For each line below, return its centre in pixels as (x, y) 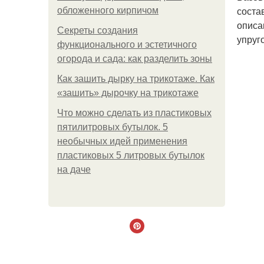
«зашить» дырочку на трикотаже (128, 93)
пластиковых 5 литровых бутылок (131, 155)
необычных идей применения (122, 141)
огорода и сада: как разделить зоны (135, 59)
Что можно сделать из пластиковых (134, 113)
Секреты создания (98, 30)
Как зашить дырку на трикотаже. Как (136, 79)
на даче (74, 169)
